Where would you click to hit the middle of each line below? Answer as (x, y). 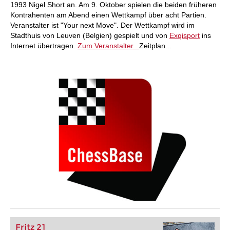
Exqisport (185, 35)
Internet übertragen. (44, 46)
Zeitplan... (155, 46)
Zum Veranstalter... (108, 46)
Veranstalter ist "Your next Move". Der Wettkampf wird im (102, 25)
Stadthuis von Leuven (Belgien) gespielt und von (90, 35)
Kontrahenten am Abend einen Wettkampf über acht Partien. (108, 15)
